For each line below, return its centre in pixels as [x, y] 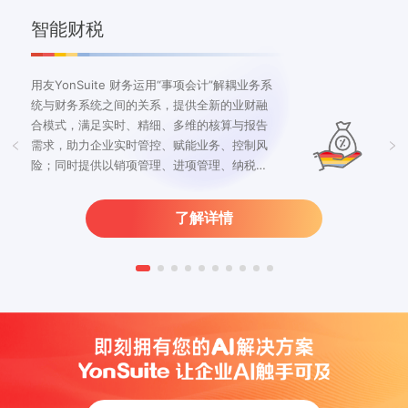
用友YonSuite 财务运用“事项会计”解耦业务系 [152, 85]
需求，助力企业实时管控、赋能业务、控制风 [149, 145]
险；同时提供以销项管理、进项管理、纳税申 [149, 165]
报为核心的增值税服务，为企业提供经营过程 [149, 185]
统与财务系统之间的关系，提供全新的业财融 [149, 105]
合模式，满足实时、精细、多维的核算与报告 [149, 125]
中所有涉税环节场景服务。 [102, 205]
